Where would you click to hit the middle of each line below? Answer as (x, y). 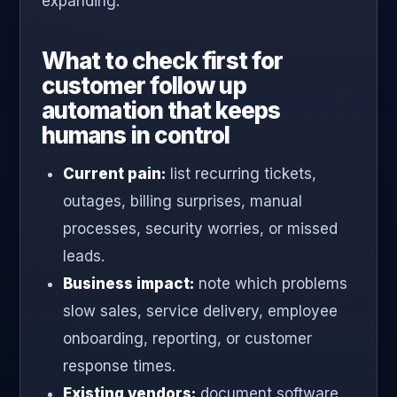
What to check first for (163, 61)
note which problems (271, 284)
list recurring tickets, (241, 174)
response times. (119, 366)
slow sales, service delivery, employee (200, 311)
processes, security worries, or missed (200, 229)
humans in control (136, 136)
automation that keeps (161, 111)
